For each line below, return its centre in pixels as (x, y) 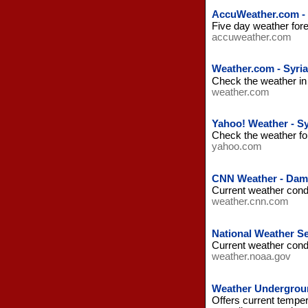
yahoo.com (236, 147)
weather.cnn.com (250, 202)
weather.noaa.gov (251, 256)
